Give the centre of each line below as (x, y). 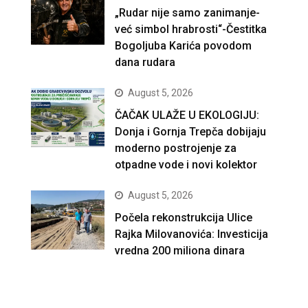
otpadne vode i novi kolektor (186, 165)
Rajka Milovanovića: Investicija (192, 234)
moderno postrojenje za (176, 148)
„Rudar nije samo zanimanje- (188, 13)
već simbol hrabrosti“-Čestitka (191, 30)
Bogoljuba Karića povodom (184, 46)
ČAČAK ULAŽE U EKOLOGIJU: (187, 115)
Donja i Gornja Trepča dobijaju (191, 132)
